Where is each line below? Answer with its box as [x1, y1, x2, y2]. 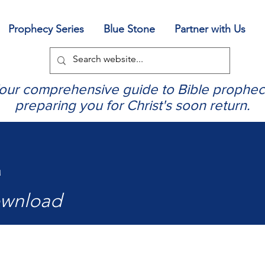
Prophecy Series [8, 22, 84, 35]
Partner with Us [174, 22, 245, 35]
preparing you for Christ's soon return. [14, 97, 250, 114]
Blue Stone [104, 22, 155, 35]
